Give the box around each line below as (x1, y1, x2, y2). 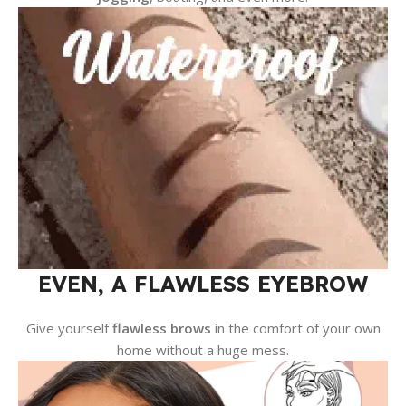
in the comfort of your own (210, 319, 381, 338)
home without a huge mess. (117, 341, 289, 360)
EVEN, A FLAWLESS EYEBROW (38, 270, 368, 298)
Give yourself (25, 319, 112, 338)
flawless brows (111, 319, 211, 338)
